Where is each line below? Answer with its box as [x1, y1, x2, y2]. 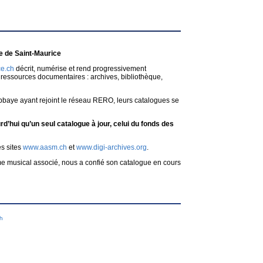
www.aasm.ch [23, 143, 67, 151]
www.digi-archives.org [76, 143, 147, 151]
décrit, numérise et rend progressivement [14, 65, 146, 73]
